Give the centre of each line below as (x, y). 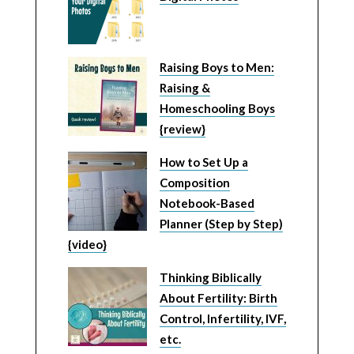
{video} (87, 245)
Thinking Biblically (210, 278)
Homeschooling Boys (217, 109)
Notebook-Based (207, 203)
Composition (194, 183)
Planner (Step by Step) (221, 224)
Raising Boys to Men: (217, 68)
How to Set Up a (203, 162)
